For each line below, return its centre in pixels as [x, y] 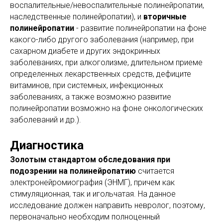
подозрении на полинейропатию [73, 171]
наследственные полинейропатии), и [77, 16]
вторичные [165, 16]
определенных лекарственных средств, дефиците [101, 74]
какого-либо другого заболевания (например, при [102, 39]
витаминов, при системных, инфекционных [87, 85]
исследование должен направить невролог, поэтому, [108, 205]
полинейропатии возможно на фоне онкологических [107, 108]
